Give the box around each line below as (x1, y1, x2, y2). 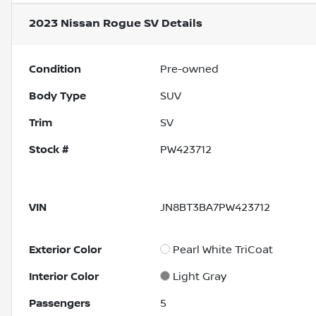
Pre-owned (160, 63, 219, 76)
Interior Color (29, 270, 99, 284)
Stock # (29, 143, 68, 157)
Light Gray (173, 270, 227, 284)
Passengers (29, 297, 90, 310)
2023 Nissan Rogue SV (29, 17, 159, 31)
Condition (29, 63, 81, 76)
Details (159, 17, 202, 31)
